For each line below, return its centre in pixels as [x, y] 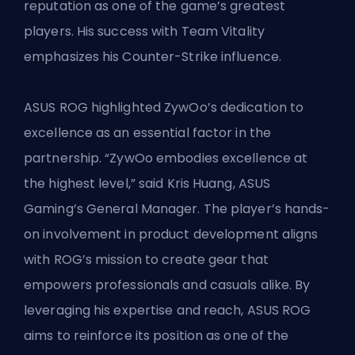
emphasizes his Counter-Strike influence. [155, 56]
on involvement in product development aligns [171, 234]
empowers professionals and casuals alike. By [167, 284]
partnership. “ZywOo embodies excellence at [166, 158]
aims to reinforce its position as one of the [157, 335]
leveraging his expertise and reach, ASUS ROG [168, 310]
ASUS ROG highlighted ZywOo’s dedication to [164, 107]
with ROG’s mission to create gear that [146, 259]
